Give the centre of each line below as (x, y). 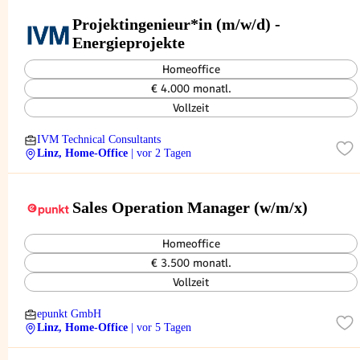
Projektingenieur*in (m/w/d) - (176, 24)
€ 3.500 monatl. (191, 263)
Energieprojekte (129, 42)
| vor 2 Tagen (161, 153)
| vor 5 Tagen (161, 327)
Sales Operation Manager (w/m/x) (190, 207)
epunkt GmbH (69, 314)
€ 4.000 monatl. (191, 88)
